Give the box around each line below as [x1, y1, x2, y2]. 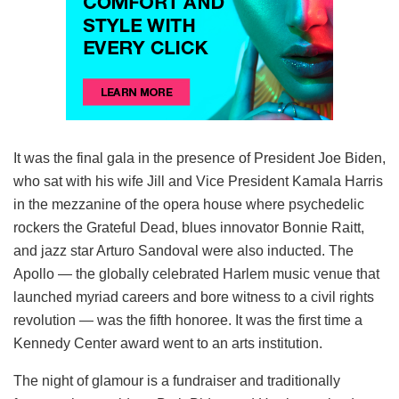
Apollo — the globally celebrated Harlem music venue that [13, 265, 379, 281]
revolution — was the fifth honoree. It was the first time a [13, 312, 362, 328]
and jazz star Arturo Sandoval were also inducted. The [13, 242, 354, 258]
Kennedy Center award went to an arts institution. [13, 335, 322, 351]
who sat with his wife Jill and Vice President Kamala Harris [13, 173, 383, 189]
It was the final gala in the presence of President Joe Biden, [13, 150, 386, 166]
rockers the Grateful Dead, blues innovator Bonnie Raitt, [13, 219, 364, 235]
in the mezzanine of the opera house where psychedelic [13, 196, 364, 212]
